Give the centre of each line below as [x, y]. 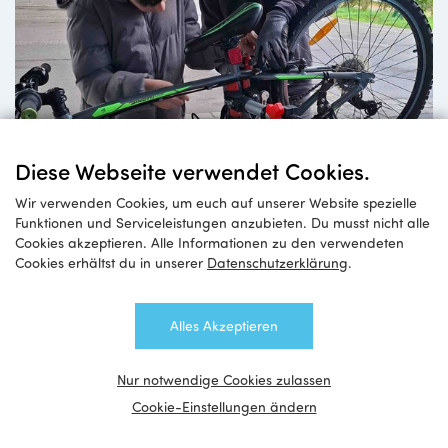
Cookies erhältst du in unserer [111, 262]
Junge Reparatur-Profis [148, 348]
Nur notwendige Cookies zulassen [224, 379]
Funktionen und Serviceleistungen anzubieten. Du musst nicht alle [222, 222]
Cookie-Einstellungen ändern [224, 406]
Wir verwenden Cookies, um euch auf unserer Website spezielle [216, 202]
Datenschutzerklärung [277, 262]
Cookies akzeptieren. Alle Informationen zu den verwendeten [209, 242]
